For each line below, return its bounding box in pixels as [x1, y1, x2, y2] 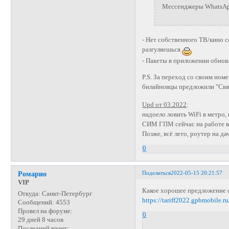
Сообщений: [17, 198, 54, 206]
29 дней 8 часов [17, 216, 63, 223]
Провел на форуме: [17, 207, 73, 215]
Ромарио [17, 169, 47, 178]
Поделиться [142, 169, 171, 176]
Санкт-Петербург [40, 190, 92, 197]
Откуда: [17, 190, 40, 197]
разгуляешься [142, 46, 182, 54]
